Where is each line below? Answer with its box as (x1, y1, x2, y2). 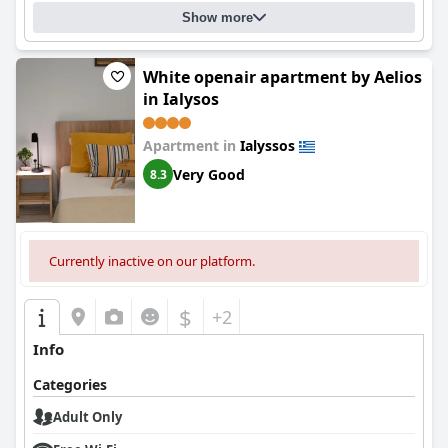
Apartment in (143, 136, 240, 155)
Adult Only (53, 408, 122, 426)
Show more (182, 10, 253, 25)
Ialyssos (240, 136, 295, 155)
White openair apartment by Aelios (143, 66, 422, 88)
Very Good (173, 164, 245, 184)
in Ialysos (143, 88, 219, 110)
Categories (33, 375, 107, 394)
